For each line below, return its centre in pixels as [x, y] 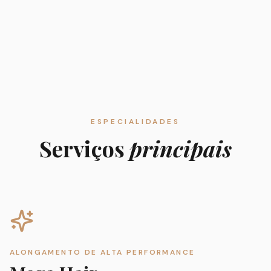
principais [181, 148]
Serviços [84, 148]
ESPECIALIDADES [135, 121]
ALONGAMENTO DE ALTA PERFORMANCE [103, 252]
